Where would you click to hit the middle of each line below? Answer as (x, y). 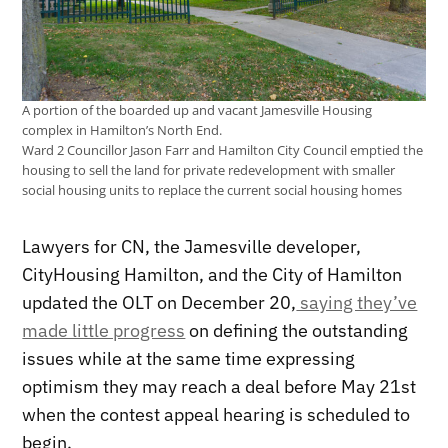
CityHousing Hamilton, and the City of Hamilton (212, 274)
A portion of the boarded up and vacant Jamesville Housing (197, 110)
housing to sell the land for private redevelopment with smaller (209, 170)
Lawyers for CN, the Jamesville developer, (192, 246)
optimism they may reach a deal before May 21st (219, 386)
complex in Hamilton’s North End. (122, 130)
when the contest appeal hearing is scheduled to (216, 414)
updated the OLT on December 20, (159, 302)
